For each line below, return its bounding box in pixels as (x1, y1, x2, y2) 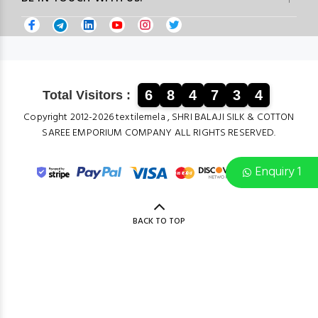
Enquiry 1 (255, 162, 301, 182)
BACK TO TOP (133, 214, 185, 229)
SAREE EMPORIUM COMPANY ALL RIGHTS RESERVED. (42, 125, 276, 141)
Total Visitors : (43, 88, 131, 102)
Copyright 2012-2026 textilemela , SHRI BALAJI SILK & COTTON (23, 109, 295, 126)
